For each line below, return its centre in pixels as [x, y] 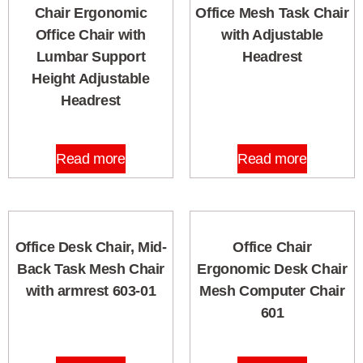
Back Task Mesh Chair [90, 269]
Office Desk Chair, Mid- [91, 248]
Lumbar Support [91, 57]
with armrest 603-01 [91, 291]
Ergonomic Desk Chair [272, 269]
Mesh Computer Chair [272, 291]
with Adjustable [272, 35]
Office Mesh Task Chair [272, 13]
